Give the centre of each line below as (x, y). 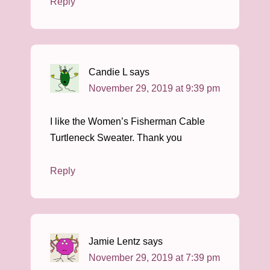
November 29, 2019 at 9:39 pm (154, 88)
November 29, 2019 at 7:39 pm (154, 258)
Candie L (108, 72)
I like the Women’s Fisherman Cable (127, 121)
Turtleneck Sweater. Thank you (116, 138)
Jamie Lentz (115, 241)
